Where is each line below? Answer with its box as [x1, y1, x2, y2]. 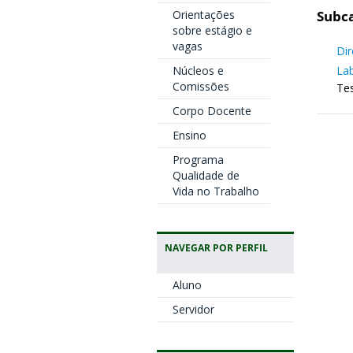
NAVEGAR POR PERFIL [164, 241, 268, 254]
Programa [172, 152, 224, 167]
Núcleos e [172, 63, 224, 78]
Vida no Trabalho [172, 184, 259, 199]
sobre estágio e [172, 23, 252, 38]
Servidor [172, 302, 214, 317]
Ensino [172, 128, 206, 143]
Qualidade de [172, 168, 240, 183]
